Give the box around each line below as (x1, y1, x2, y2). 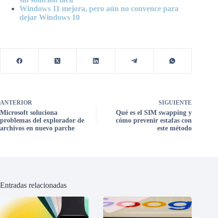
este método (157, 124, 192, 132)
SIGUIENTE (159, 99, 192, 106)
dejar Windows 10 (19, 13, 80, 21)
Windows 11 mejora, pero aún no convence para (19, 4, 179, 13)
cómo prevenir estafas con (116, 116, 192, 124)
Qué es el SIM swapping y (116, 109, 192, 116)
